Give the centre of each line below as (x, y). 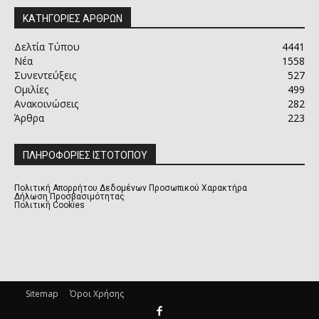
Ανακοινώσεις (46, 104)
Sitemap (42, 294)
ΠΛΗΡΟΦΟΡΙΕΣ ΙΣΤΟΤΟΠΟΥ (85, 156)
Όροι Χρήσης (97, 294)
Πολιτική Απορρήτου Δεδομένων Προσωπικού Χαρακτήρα (131, 188)
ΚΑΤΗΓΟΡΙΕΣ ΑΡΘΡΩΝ (73, 19)
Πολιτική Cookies (49, 205)
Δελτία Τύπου (47, 47)
